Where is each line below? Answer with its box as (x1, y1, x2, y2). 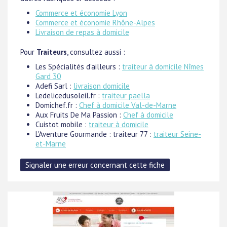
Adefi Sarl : (35, 81, 73, 91)
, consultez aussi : (67, 47, 125, 57)
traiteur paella (102, 91, 150, 100)
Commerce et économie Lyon (35, 8, 127, 18)
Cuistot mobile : (35, 120, 89, 129)
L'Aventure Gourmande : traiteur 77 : (35, 129, 154, 139)
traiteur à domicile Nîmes (122, 62, 204, 71)
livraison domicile (73, 81, 130, 91)
